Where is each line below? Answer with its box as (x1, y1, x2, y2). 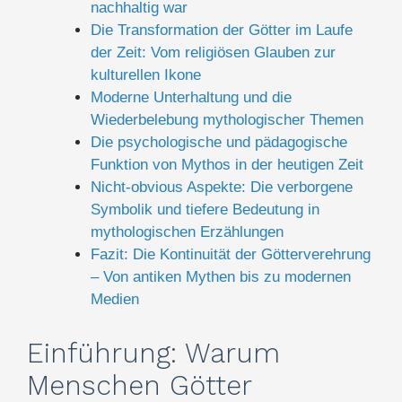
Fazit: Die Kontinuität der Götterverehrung (91, 246, 371, 264)
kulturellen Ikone (91, 66, 201, 84)
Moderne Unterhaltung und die (91, 89, 292, 107)
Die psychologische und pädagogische (91, 134, 347, 152)
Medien (91, 291, 139, 309)
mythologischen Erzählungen (91, 223, 284, 241)
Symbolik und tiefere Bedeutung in (91, 201, 319, 219)
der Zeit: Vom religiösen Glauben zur (91, 44, 336, 62)
